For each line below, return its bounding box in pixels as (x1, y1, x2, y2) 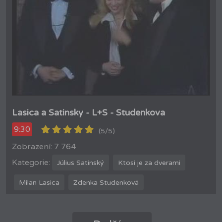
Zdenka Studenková (73, 178, 139, 187)
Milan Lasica (19, 178, 59, 187)
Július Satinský (57, 158, 104, 167)
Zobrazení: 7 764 (12, 142, 76, 152)
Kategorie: (12, 158, 50, 168)
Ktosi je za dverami (118, 158, 180, 167)
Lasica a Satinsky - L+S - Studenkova (12, 107, 165, 118)
